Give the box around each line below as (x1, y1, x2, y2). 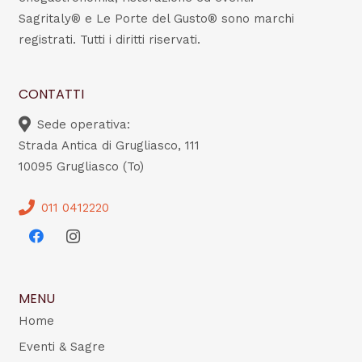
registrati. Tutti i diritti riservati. (18, 32, 200, 48)
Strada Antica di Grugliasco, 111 (18, 137, 200, 153)
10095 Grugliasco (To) (18, 158, 144, 174)
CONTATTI (18, 85, 84, 104)
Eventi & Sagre (18, 339, 105, 354)
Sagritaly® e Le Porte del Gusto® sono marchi (18, 11, 294, 27)
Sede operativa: (36, 116, 130, 132)
